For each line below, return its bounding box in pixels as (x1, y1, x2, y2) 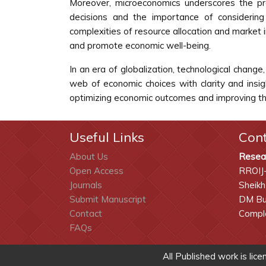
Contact (69, 208, 102, 219)
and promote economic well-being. (69, 40, 211, 51)
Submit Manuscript (69, 194, 146, 205)
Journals (69, 179, 102, 191)
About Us (69, 151, 108, 162)
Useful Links (69, 129, 144, 145)
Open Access (69, 165, 123, 176)
